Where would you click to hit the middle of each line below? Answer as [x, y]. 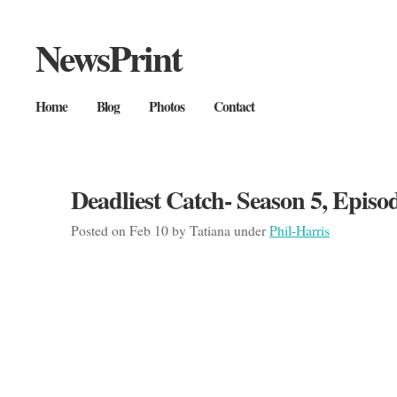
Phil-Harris [300, 230]
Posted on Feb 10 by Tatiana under [170, 230]
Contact [234, 106]
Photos [167, 106]
